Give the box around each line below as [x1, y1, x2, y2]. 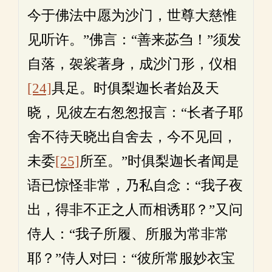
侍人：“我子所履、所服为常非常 [27, 226, 229, 242]
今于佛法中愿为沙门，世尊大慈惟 [27, 7, 237, 24]
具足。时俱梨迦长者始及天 [52, 80, 219, 97]
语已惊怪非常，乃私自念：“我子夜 [27, 177, 243, 194]
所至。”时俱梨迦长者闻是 [80, 153, 239, 169]
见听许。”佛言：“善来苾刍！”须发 [27, 32, 241, 48]
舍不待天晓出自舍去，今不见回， [27, 129, 237, 145]
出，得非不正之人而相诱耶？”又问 [27, 202, 243, 218]
